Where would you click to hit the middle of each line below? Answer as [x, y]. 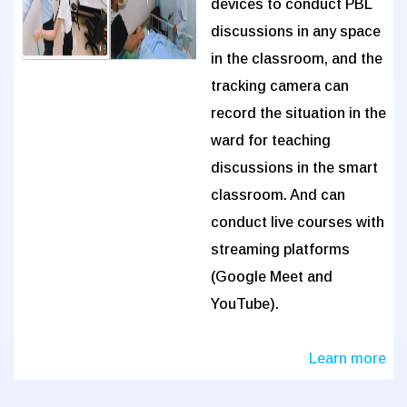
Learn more [347, 358]
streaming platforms [280, 249]
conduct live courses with [298, 222]
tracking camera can [280, 86]
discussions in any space [296, 31]
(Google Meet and [272, 277]
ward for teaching [271, 140]
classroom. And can [278, 195]
